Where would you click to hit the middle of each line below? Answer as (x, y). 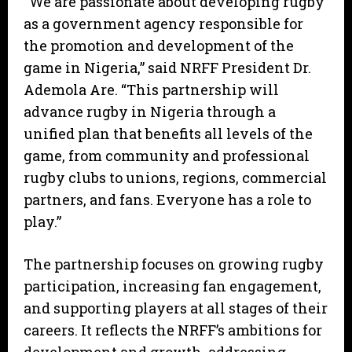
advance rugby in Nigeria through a (150, 112)
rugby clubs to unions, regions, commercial (175, 178)
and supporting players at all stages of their (176, 308)
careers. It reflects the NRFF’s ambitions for (173, 330)
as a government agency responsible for (163, 24)
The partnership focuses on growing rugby (174, 264)
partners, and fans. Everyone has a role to (167, 200)
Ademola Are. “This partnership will (151, 90)
